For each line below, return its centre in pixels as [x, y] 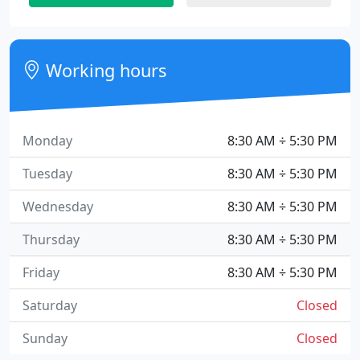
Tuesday [47, 174]
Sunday [45, 338]
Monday [47, 141]
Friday [41, 272]
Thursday [51, 239]
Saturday [50, 305]
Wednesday [58, 207]
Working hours [104, 70]
